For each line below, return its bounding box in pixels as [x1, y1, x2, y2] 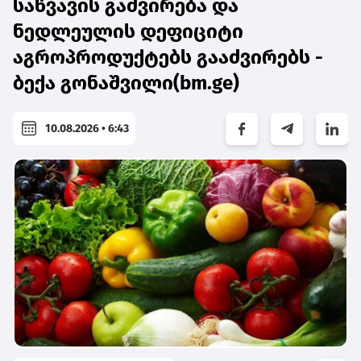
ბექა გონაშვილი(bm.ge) [13, 72, 239, 95]
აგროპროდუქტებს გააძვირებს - [13, 46, 323, 69]
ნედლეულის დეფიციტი [13, 20, 243, 44]
